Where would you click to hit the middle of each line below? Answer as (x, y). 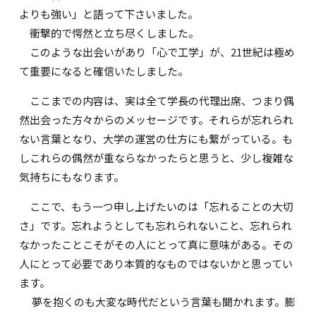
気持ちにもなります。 (72, 177)
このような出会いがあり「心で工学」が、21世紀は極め (157, 52)
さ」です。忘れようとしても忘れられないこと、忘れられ (156, 226)
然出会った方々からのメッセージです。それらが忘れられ (157, 120)
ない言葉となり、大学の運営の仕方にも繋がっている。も (156, 139)
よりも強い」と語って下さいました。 (109, 14)
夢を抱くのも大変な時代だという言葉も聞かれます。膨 (158, 302)
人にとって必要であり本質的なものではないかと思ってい (156, 264)
